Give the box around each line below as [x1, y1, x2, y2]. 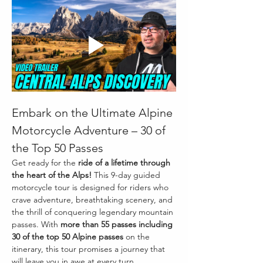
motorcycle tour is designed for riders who [12, 181, 171, 193]
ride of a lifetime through [78, 157, 173, 168]
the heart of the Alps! [12, 169, 92, 180]
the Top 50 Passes [12, 140, 103, 155]
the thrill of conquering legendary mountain [12, 206, 176, 217]
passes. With [12, 218, 60, 230]
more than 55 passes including [60, 218, 175, 230]
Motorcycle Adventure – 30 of [12, 123, 168, 137]
